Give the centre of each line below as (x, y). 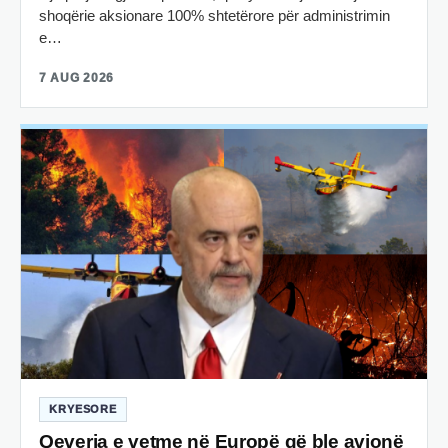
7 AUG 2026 (77, 77)
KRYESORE (83, 408)
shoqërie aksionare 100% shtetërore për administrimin (214, 15)
